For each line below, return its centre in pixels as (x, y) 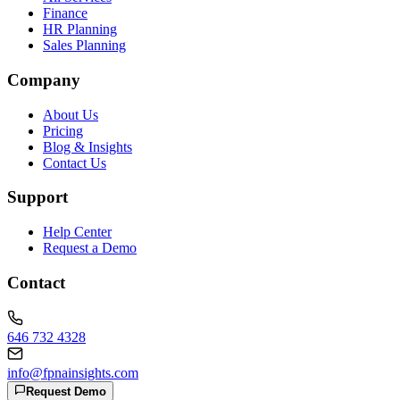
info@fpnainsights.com (73, 372)
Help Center (77, 232)
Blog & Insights (87, 146)
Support (37, 197)
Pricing (63, 130)
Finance (65, 13)
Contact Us (75, 162)
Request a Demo (90, 248)
